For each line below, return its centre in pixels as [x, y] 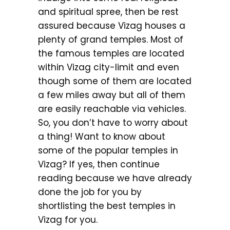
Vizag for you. [68, 220]
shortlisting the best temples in [107, 206]
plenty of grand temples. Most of [111, 40]
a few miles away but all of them [112, 95]
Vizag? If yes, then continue [99, 164]
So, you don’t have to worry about [113, 123]
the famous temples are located [111, 53]
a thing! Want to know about [102, 137]
